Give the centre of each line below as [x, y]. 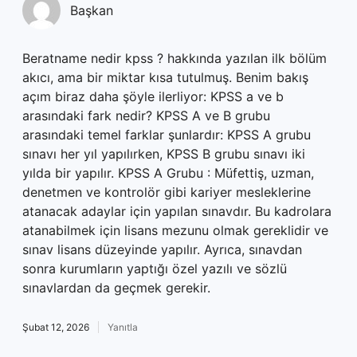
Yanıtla [123, 327]
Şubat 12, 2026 [56, 327]
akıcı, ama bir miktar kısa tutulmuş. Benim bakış [165, 77]
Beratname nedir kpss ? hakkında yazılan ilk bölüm [175, 58]
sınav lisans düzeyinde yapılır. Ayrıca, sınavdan [162, 249]
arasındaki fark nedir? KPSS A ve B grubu [146, 116]
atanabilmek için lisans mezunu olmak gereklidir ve [175, 230]
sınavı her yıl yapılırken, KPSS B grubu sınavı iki [164, 154]
